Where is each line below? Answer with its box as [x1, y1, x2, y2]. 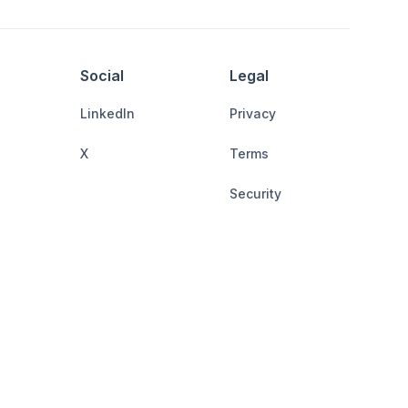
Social [80, 66, 124, 85]
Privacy [229, 105, 276, 121]
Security [229, 185, 281, 201]
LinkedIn [80, 105, 135, 121]
